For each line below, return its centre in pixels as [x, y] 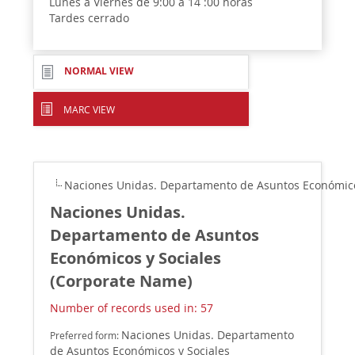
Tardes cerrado [90, 18]
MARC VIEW [90, 109]
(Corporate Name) [122, 281]
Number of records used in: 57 [132, 308]
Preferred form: [86, 336]
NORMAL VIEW [99, 71]
